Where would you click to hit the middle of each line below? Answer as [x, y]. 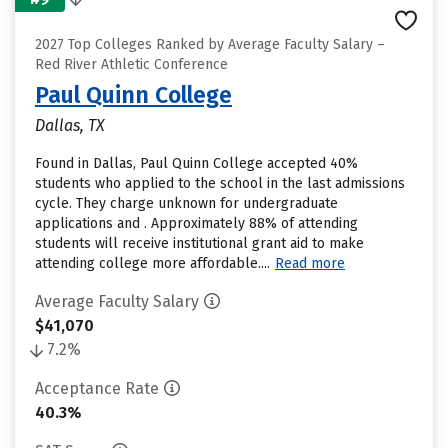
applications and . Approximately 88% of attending [196, 223]
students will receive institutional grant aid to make [199, 243]
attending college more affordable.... [152, 263]
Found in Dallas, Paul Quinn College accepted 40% [196, 163]
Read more [310, 263]
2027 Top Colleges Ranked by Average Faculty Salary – [210, 44]
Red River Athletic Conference [131, 64]
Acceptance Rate [97, 388]
